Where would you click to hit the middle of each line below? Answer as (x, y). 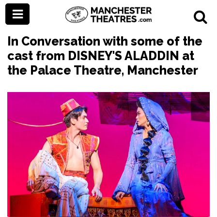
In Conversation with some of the (105, 41)
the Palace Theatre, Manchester (103, 70)
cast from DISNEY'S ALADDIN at (101, 56)
